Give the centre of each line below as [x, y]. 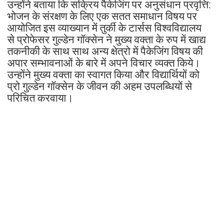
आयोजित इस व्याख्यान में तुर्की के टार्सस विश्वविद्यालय [104, 28]
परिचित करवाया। [40, 98]
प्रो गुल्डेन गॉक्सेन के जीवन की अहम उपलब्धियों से [100, 86]
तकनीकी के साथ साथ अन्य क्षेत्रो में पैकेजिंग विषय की [105, 51]
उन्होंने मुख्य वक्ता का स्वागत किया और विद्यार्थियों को [103, 74]
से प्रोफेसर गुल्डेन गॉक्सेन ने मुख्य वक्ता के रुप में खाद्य [107, 39]
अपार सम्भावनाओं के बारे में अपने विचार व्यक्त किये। [104, 63]
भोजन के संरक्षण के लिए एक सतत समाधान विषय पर [102, 16]
